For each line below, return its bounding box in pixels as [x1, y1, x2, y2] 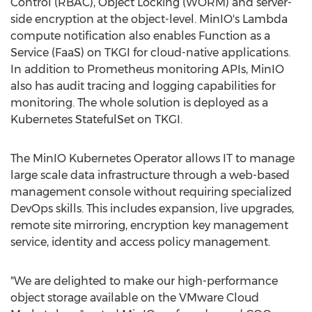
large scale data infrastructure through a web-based [10, 169, 290, 182]
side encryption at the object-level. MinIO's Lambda [10, 13, 288, 26]
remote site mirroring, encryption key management [10, 219, 288, 232]
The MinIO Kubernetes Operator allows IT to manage [10, 152, 295, 165]
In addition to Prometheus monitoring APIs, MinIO [10, 63, 284, 76]
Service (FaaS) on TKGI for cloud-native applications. [10, 46, 290, 59]
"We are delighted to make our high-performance [10, 274, 278, 288]
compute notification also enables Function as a [10, 29, 270, 42]
